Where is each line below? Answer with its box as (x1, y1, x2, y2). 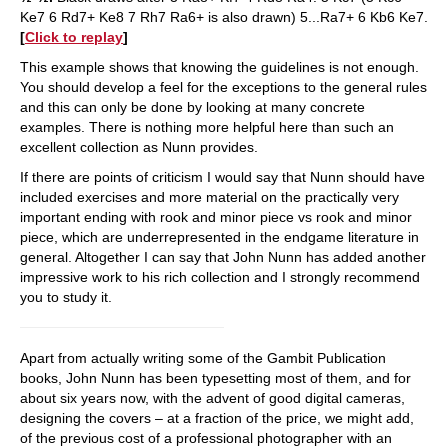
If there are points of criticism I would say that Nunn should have (20, 169, 425, 185)
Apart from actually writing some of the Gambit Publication (20, 350, 386, 366)
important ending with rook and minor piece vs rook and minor (20, 209, 412, 225)
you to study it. (20, 289, 112, 305)
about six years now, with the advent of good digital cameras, (20, 390, 405, 406)
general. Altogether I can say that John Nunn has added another (20, 249, 426, 265)
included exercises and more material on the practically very (20, 189, 399, 205)
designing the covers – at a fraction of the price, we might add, (20, 410, 414, 426)
